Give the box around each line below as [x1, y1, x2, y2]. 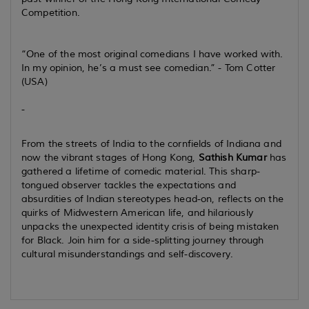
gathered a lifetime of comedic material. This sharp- [21, 166, 261, 177]
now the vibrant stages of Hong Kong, [21, 152, 199, 163]
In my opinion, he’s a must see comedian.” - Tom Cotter [21, 62, 276, 74]
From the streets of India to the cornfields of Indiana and [21, 138, 281, 150]
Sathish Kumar [198, 152, 267, 163]
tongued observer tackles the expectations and [21, 179, 236, 191]
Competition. [21, 7, 80, 19]
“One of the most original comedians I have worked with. [21, 48, 283, 60]
